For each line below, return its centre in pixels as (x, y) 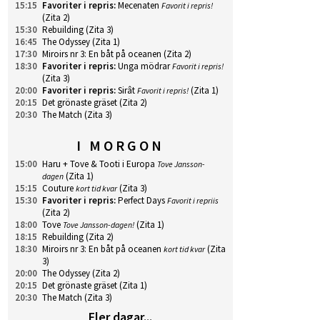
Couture (58, 188)
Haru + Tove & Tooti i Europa (99, 164)
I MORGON (120, 145)
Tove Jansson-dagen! (99, 225)
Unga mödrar (144, 66)
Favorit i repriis (193, 200)
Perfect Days (141, 200)
